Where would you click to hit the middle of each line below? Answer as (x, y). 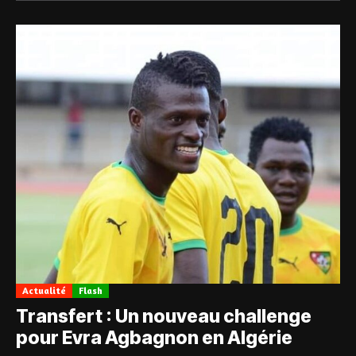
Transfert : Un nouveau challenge (164, 317)
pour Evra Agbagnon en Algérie (154, 338)
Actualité (44, 291)
